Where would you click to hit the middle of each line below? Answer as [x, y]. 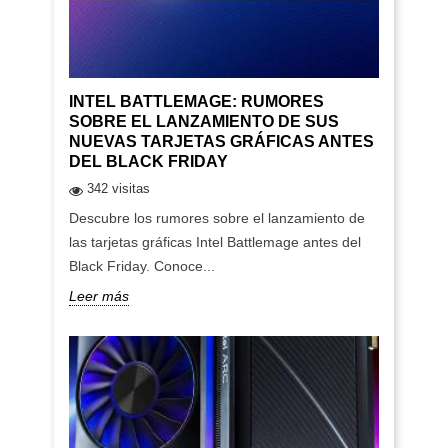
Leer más [98, 295]
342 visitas [118, 188]
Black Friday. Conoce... [141, 265]
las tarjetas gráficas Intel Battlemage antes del [214, 241]
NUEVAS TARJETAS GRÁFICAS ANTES [221, 141]
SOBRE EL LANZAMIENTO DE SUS [203, 121]
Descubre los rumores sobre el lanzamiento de [216, 217]
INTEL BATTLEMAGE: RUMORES [196, 101]
